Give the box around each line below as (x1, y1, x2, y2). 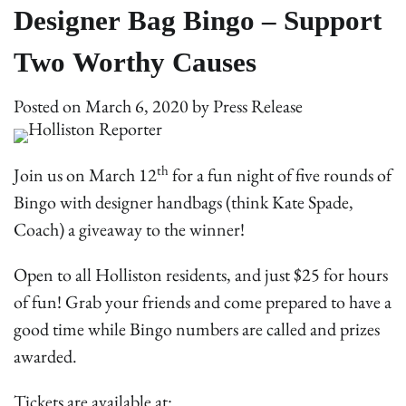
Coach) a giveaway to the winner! (14, 217, 245, 241)
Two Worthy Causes (14, 37, 256, 88)
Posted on (14, 94, 85, 118)
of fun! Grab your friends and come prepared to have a (14, 290, 391, 314)
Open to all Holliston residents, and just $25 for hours (14, 263, 388, 286)
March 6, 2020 (85, 94, 188, 118)
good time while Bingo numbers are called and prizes (14, 317, 380, 341)
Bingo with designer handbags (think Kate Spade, (14, 190, 353, 214)
